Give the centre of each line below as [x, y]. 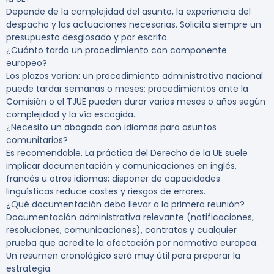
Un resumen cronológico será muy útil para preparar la [123, 256]
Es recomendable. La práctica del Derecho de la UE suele [127, 153]
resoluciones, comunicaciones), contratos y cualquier [121, 230]
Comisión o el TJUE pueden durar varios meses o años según [136, 102]
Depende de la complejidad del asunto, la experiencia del [128, 12]
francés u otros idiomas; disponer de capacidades [113, 179]
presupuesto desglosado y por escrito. [87, 38]
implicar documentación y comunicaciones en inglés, [121, 166]
